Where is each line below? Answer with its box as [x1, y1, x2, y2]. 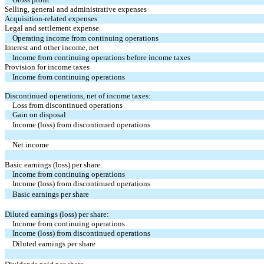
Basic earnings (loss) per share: [5, 160, 103, 169]
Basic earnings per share [12, 189, 90, 199]
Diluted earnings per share [12, 239, 96, 248]
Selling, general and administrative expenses [5, 4, 147, 14]
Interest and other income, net [5, 42, 99, 52]
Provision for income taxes [5, 62, 90, 71]
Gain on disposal [12, 110, 67, 119]
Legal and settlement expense [5, 23, 99, 32]
